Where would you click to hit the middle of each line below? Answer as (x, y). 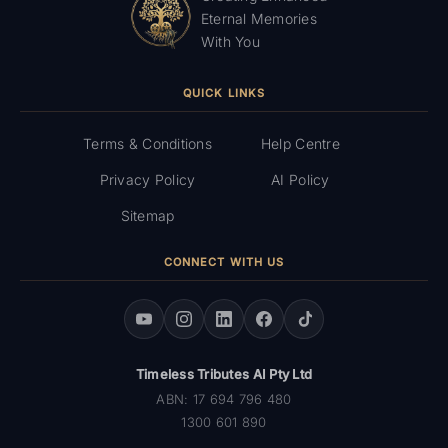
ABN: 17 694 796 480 (224, 399)
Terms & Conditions (147, 143)
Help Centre (300, 143)
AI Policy (300, 179)
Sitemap (147, 215)
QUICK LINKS (224, 93)
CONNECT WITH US (224, 262)
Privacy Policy (147, 179)
